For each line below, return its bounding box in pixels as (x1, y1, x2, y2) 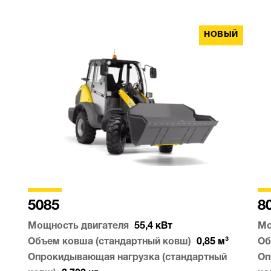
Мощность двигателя (28, 221, 129, 232)
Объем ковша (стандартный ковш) (28, 237, 191, 247)
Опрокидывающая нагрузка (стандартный (28, 253, 227, 263)
